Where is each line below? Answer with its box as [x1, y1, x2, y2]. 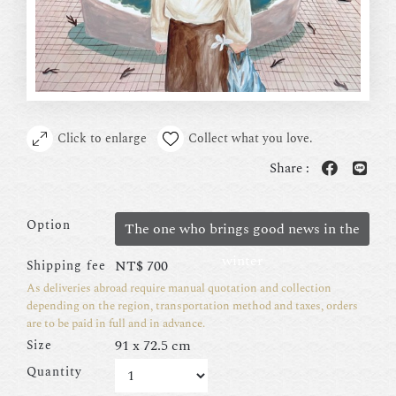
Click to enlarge [57, 128, 147, 148]
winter [222, 249, 263, 271]
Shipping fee [27, 255, 106, 275]
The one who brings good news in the [125, 217, 360, 240]
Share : [270, 157, 313, 179]
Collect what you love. [188, 128, 313, 148]
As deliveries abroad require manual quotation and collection [27, 278, 331, 297]
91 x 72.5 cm [115, 334, 191, 356]
